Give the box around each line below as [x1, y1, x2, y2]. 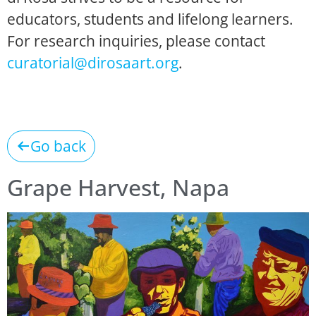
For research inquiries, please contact [7, 30, 265, 51]
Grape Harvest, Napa [7, 171, 229, 202]
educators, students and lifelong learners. [7, 8, 293, 29]
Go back [30, 135, 86, 156]
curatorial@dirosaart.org [7, 52, 178, 73]
